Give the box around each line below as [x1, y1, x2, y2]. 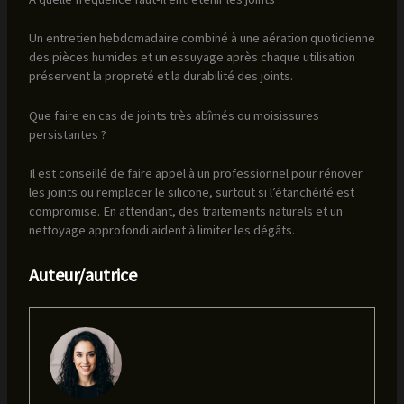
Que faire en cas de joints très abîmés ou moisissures [28, 107, 319, 124]
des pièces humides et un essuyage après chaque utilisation [28, 49, 355, 66]
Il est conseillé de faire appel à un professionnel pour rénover [28, 165, 363, 182]
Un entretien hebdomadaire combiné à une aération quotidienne [28, 30, 375, 47]
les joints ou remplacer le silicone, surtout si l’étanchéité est [28, 184, 354, 201]
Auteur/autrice [28, 262, 137, 286]
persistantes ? [28, 126, 106, 143]
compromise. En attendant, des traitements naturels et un [28, 203, 343, 220]
